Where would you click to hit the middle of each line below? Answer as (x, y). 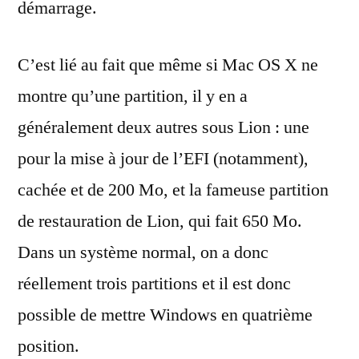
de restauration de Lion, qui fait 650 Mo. (160, 221)
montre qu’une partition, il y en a (133, 96)
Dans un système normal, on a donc (143, 252)
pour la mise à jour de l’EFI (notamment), (163, 159)
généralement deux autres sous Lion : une (163, 127)
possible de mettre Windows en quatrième (165, 315)
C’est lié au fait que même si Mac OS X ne (168, 65)
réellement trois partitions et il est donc (154, 284)
